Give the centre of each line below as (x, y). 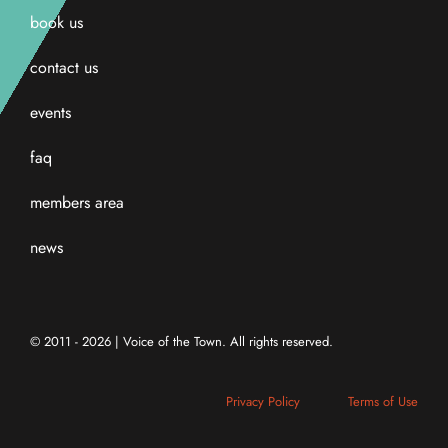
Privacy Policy (263, 402)
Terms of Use (383, 402)
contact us (63, 68)
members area (76, 203)
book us (56, 23)
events (50, 113)
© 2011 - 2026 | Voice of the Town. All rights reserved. (181, 342)
